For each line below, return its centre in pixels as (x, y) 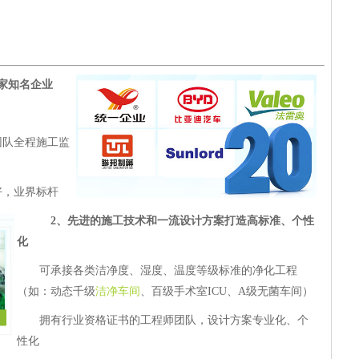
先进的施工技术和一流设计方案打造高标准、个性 (191, 221)
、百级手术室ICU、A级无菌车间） (227, 291)
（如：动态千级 (56, 291)
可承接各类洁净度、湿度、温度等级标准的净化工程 (168, 270)
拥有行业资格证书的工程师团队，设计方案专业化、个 (174, 320)
